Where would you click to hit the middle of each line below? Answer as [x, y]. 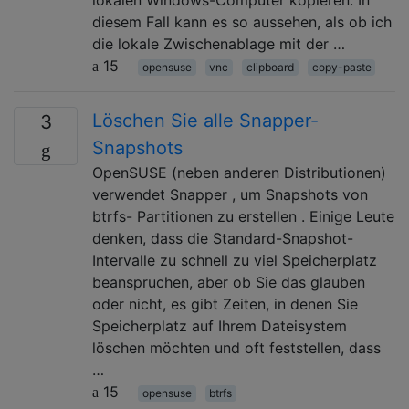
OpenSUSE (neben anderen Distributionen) [239, 172]
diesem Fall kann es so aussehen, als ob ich [242, 21]
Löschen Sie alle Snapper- [205, 120]
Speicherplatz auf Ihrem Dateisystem [220, 325]
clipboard [270, 67]
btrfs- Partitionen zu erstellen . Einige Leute [243, 216]
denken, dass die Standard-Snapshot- [223, 238]
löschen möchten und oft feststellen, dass [236, 347]
